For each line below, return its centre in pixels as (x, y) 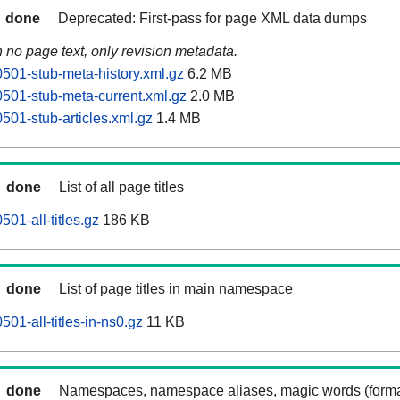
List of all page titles (121, 187)
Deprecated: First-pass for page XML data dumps (212, 19)
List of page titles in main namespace (176, 289)
